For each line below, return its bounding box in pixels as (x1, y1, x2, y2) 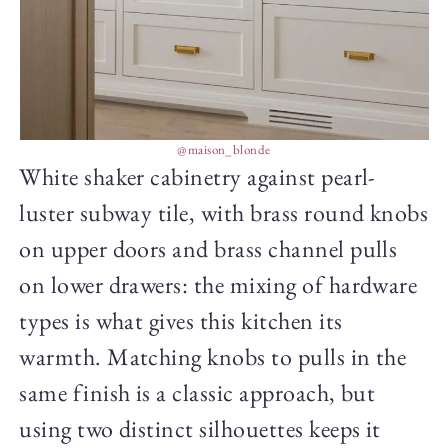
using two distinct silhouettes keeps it (19, 413, 381, 445)
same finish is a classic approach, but (19, 377, 376, 409)
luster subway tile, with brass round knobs (19, 197, 429, 229)
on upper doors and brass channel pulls (19, 233, 398, 265)
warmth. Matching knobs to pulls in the (19, 341, 407, 373)
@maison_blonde (177, 141, 271, 159)
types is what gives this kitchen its (19, 305, 343, 337)
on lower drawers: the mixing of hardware (19, 269, 418, 301)
